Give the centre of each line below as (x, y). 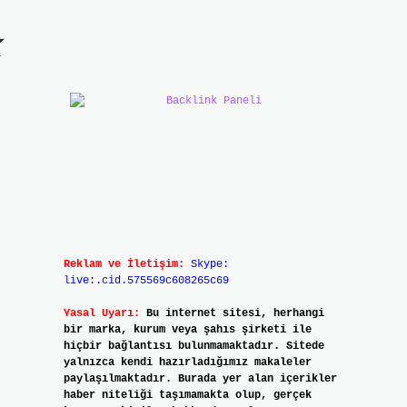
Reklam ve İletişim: (124, 264)
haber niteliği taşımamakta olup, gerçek (187, 395)
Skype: (209, 264)
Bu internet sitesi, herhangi (235, 313)
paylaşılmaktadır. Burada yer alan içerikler (200, 379)
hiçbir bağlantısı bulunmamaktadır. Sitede (194, 346)
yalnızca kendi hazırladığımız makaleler (187, 362)
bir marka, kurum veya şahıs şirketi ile (187, 330)
